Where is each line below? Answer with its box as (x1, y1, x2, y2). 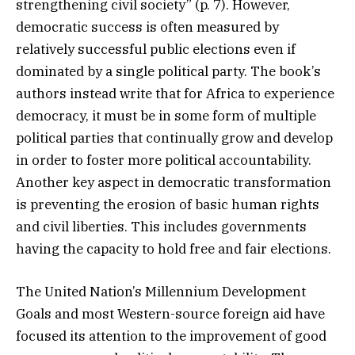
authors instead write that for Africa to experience (16, 84, 334, 102)
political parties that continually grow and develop (16, 128, 333, 147)
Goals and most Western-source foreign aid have (16, 304, 325, 323)
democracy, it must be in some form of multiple (16, 106, 316, 124)
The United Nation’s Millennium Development (16, 282, 306, 300)
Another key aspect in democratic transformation (16, 173, 331, 191)
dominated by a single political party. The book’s (16, 62, 321, 80)
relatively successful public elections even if (16, 40, 296, 58)
